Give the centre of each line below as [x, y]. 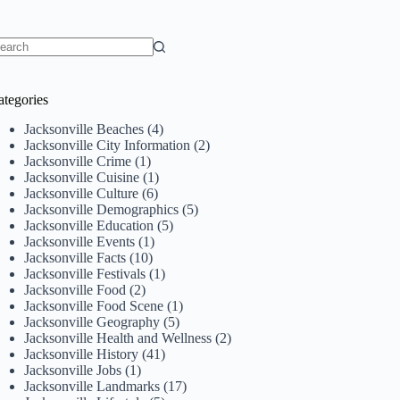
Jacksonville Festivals [85, 273]
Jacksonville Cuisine [82, 177]
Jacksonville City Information [108, 145]
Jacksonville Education [89, 225]
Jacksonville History [82, 354]
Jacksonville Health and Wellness [118, 337]
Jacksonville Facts [75, 257]
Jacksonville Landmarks [92, 386]
